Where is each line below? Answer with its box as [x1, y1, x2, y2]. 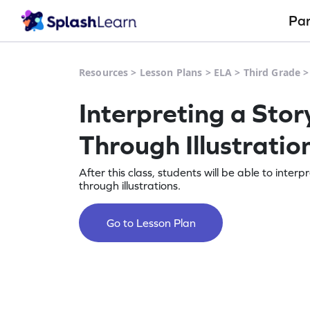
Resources [79, 66, 129, 79]
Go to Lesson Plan [106, 217, 196, 229]
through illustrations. [79, 179, 181, 192]
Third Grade [243, 66, 301, 79]
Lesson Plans [139, 66, 203, 79]
